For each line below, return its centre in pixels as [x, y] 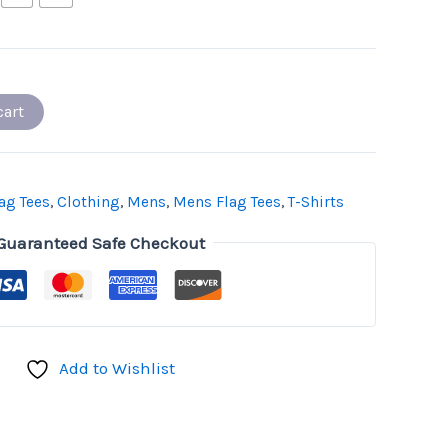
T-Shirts [316, 202]
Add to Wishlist [117, 368]
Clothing [88, 202]
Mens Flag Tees [227, 202]
